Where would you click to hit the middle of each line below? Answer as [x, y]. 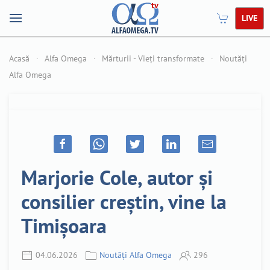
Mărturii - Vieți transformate [153, 58]
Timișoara [64, 225]
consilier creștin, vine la [124, 201]
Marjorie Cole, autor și [117, 177]
